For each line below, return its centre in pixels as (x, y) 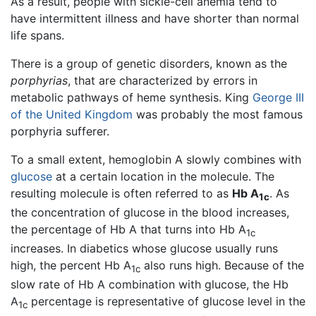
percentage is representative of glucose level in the (166, 302)
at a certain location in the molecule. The (163, 176)
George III (278, 97)
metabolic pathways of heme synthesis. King (132, 97)
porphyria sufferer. (60, 131)
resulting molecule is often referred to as (121, 193)
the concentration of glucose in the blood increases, (150, 212)
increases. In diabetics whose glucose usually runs (144, 249)
